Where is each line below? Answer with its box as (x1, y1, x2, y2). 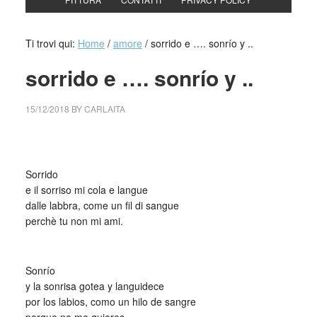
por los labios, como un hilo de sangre (25, 294, 196, 309)
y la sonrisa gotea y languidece (25, 279, 164, 293)
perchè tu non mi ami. (25, 214, 123, 228)
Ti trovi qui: (25, 36, 78, 50)
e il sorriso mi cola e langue (25, 183, 148, 197)
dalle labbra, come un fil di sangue (25, 198, 179, 212)
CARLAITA (83, 103, 125, 115)
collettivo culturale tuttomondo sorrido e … (25, 133, 214, 147)
